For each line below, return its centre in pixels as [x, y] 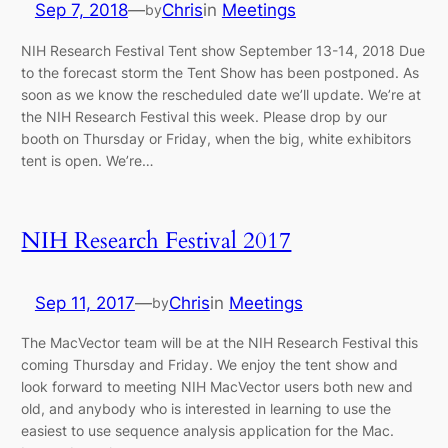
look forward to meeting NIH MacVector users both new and [217, 387]
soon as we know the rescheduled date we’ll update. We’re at [221, 94]
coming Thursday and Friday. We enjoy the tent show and [210, 365]
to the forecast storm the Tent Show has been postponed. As [220, 72]
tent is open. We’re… [88, 160]
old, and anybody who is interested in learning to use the [206, 409]
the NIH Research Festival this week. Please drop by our [204, 116]
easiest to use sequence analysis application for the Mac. [208, 431]
